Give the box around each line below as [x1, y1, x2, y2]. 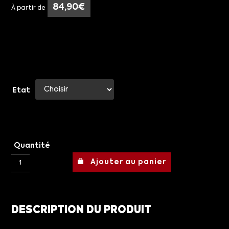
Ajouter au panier [90, 158, 167, 166]
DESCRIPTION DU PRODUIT [11, 205, 152, 216]
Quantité [14, 142, 51, 150]
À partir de [11, 5, 45, 12]
